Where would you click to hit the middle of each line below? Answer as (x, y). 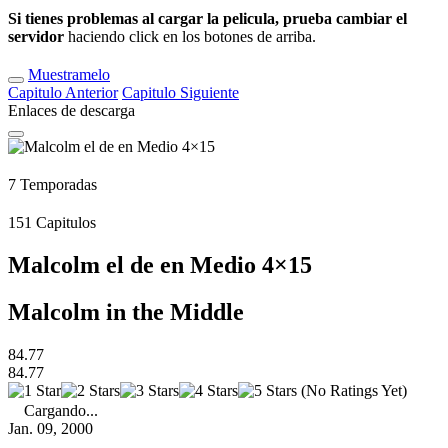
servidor (36, 36)
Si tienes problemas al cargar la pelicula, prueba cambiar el (207, 18)
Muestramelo (69, 74)
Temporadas (56, 184)
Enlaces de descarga (71, 110)
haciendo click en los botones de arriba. (190, 36)
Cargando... (61, 410)
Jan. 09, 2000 (50, 428)
